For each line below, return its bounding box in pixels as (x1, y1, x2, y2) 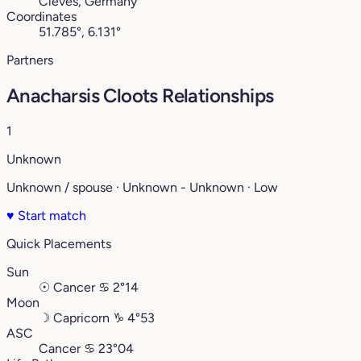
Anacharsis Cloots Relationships (6, 84, 274, 108)
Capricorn (53, 310, 110, 326)
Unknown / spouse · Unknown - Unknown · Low (6, 180, 278, 196)
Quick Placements (6, 236, 111, 252)
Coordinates (6, 9, 77, 25)
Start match (15, 208, 86, 224)
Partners (6, 52, 53, 68)
